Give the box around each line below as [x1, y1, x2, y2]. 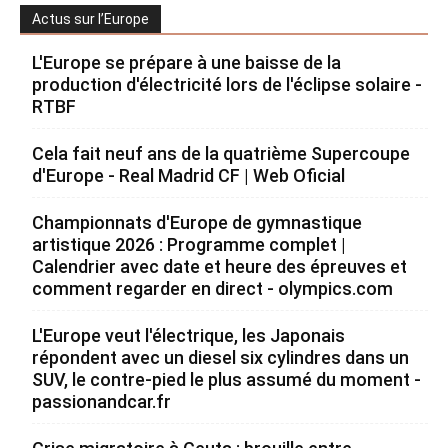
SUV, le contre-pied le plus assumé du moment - [32, 369, 421, 390]
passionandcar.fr [32, 391, 171, 412]
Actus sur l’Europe [32, 11, 149, 27]
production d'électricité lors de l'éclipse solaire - [32, 74, 422, 95]
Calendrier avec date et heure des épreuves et [32, 256, 407, 277]
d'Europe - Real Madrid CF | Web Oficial [32, 165, 345, 186]
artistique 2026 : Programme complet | [32, 234, 346, 255]
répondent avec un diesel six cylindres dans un [32, 347, 409, 368]
